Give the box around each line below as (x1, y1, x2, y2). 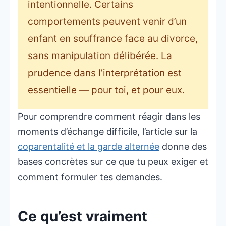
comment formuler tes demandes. (18, 172, 162, 183)
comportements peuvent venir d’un (28, 16, 187, 28)
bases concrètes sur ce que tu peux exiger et (18, 156, 208, 167)
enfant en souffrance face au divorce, (28, 33, 198, 45)
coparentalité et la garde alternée (18, 141, 159, 152)
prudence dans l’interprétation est (28, 67, 182, 79)
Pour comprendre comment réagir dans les (18, 111, 200, 122)
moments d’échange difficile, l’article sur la (18, 126, 197, 137)
